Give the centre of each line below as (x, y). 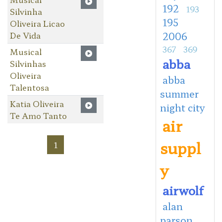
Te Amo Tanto (38, 115)
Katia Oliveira (37, 103)
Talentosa (29, 87)
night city (182, 107)
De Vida (25, 35)
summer (179, 93)
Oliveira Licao (37, 23)
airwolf (183, 190)
